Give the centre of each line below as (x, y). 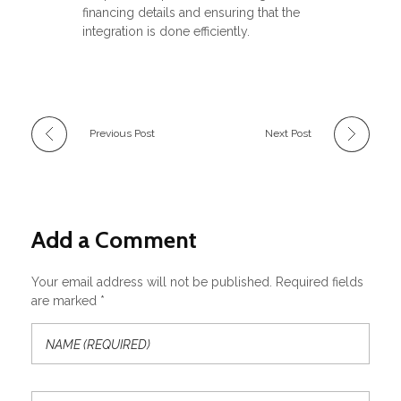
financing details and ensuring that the (191, 13)
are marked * (68, 301)
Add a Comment (114, 240)
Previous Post (122, 134)
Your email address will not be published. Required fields (197, 282)
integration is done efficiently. (166, 32)
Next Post (288, 134)
